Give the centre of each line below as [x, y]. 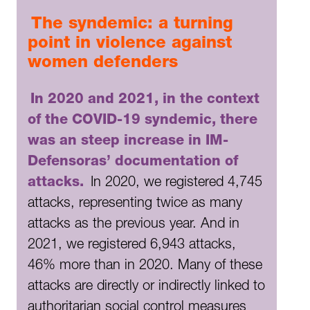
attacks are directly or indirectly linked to [146, 288]
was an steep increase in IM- [128, 142]
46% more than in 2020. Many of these [145, 267]
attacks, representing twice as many [135, 204]
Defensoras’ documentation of [133, 163]
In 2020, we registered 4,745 [176, 184]
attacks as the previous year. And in [134, 225]
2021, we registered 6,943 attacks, [132, 246]
